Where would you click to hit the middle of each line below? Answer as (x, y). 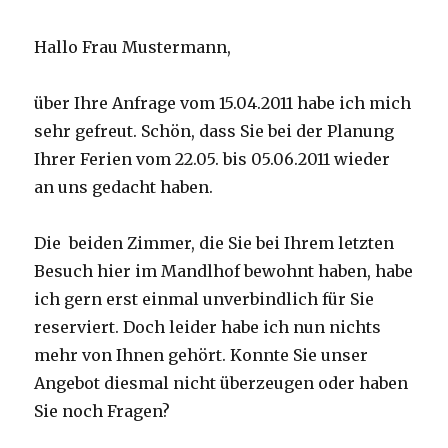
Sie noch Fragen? (102, 411)
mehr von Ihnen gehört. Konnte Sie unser (201, 355)
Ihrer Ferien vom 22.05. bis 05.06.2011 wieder (212, 159)
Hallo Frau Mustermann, (133, 47)
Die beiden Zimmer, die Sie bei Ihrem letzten (214, 243)
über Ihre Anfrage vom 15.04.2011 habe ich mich (223, 103)
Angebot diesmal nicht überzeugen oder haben (221, 383)
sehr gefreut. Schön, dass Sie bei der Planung (214, 131)
